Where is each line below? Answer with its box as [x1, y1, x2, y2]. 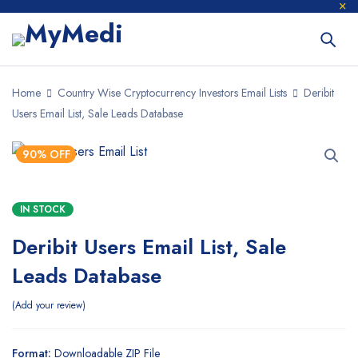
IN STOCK [20, 202, 66, 217]
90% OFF [22, 146, 70, 162]
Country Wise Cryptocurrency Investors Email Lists [58, 85, 287, 101]
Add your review [15, 298, 82, 312]
